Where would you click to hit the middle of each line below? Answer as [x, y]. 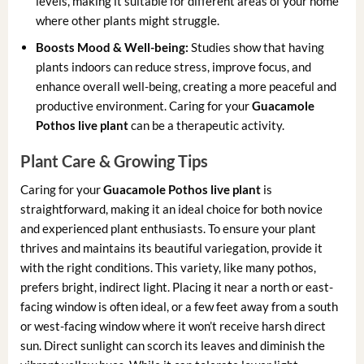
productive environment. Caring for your [144, 105]
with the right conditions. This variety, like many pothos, [168, 268]
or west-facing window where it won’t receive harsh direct [173, 326]
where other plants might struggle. [128, 20]
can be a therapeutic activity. [207, 125]
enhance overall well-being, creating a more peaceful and [186, 86]
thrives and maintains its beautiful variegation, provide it [171, 248]
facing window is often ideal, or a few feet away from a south [179, 307]
